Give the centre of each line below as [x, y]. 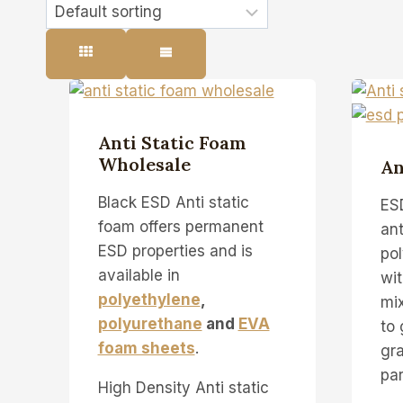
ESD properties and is [175, 251]
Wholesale [144, 164]
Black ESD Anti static [173, 202]
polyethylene [149, 299]
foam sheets [146, 348]
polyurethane [150, 323]
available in [139, 275]
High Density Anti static [183, 387]
